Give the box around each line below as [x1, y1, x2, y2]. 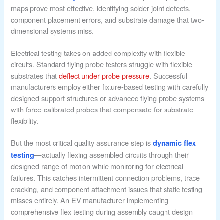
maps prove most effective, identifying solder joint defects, [11, 3, 191, 14]
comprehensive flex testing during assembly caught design [11, 206, 193, 217]
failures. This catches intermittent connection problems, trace [11, 172, 200, 183]
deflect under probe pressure [59, 70, 150, 81]
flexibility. [11, 115, 39, 126]
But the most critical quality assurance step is [11, 137, 153, 148]
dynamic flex [153, 138, 196, 148]
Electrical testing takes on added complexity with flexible [11, 48, 186, 58]
